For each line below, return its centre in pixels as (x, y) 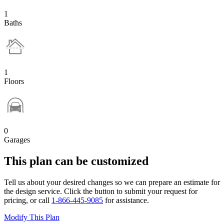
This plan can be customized (76, 161)
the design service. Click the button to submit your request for (101, 191)
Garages (17, 140)
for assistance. (126, 200)
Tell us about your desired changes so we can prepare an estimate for (112, 182)
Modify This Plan (32, 217)
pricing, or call (28, 200)
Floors (14, 81)
